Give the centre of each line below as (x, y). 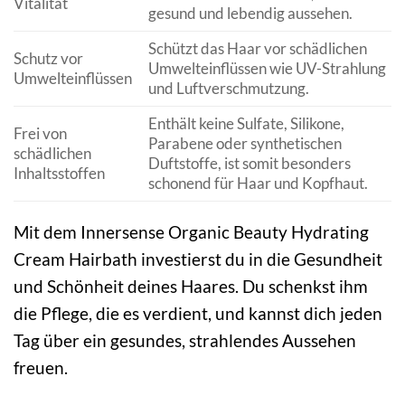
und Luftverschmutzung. (228, 89)
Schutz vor (48, 59)
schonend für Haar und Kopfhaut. (258, 184)
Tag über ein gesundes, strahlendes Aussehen (185, 341)
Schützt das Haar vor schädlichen (257, 49)
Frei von (40, 134)
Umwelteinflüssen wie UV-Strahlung (267, 69)
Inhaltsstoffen (59, 174)
